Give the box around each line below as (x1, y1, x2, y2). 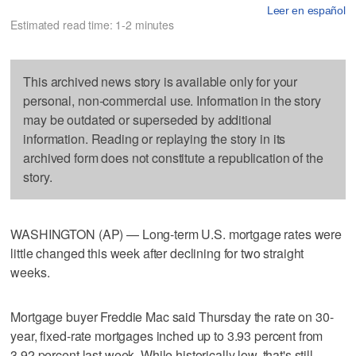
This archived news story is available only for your (23, 72, 298, 91)
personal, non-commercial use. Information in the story (23, 91, 321, 110)
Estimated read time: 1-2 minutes (10, 16, 174, 33)
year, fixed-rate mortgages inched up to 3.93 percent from (10, 326, 323, 345)
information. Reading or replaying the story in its (23, 129, 286, 148)
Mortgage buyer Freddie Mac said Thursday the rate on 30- (10, 307, 334, 326)
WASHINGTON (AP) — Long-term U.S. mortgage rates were (10, 224, 342, 243)
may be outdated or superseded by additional (23, 110, 273, 129)
